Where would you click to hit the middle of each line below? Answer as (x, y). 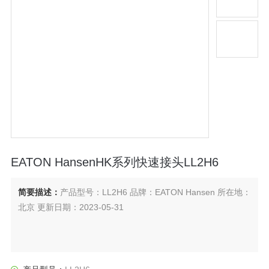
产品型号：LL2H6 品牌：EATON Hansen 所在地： (156, 192)
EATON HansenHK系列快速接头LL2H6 (114, 162)
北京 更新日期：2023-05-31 (71, 207)
